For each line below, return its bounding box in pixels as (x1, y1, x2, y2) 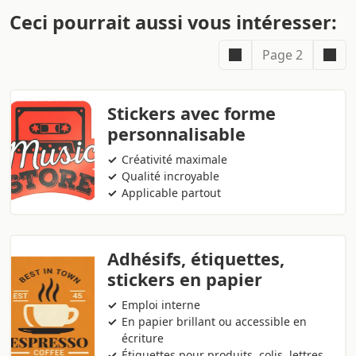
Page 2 (262, 46, 303, 64)
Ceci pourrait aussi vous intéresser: (10, 10, 337, 36)
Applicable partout (122, 185, 222, 201)
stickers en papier (107, 268, 262, 292)
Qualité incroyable (122, 168, 220, 184)
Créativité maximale (122, 152, 228, 168)
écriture (122, 331, 164, 346)
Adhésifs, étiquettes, (107, 247, 284, 271)
